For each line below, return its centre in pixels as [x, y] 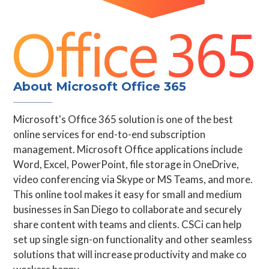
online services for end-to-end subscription [110, 134]
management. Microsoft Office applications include [128, 149]
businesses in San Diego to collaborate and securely [128, 209]
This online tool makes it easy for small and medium [128, 194]
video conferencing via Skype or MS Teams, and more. [133, 179]
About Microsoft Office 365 [100, 86]
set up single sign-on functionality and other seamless [133, 239]
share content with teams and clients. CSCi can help [128, 224]
